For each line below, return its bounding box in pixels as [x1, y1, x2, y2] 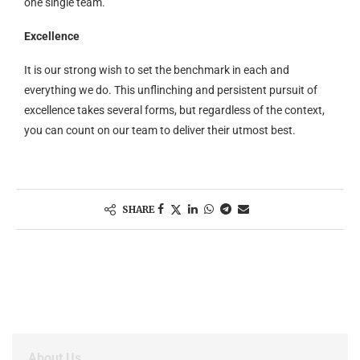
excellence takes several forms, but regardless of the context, [24, 103, 325, 117]
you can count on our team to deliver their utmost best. [24, 123, 296, 137]
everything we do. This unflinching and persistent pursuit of [24, 83, 317, 96]
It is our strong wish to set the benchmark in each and [24, 63, 289, 76]
